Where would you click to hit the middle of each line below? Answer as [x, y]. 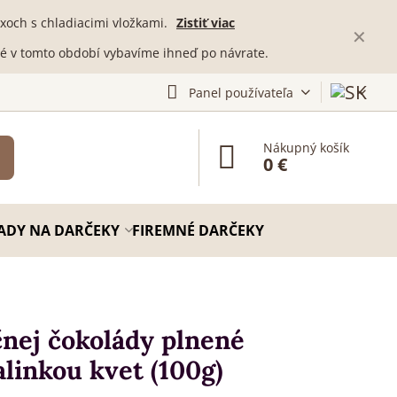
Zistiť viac [205, 23]
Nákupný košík [307, 148]
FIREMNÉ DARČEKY [198, 230]
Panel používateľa [241, 92]
